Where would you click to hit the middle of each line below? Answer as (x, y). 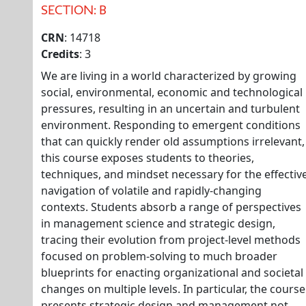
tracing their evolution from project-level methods (171, 240)
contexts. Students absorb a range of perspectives (171, 207)
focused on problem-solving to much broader (159, 256)
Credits (60, 54)
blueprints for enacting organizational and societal (172, 273)
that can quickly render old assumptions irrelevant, (173, 141)
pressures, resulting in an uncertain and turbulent (170, 109)
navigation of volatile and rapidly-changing (151, 191)
